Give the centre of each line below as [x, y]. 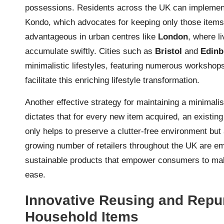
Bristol [168, 51]
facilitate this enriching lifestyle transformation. [112, 80]
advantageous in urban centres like [91, 36]
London [173, 36]
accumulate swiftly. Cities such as [90, 51]
